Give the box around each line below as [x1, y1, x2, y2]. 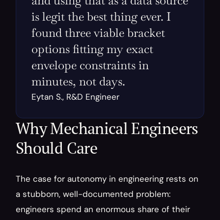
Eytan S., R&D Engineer [31, 91, 119, 102]
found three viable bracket [31, 25, 165, 40]
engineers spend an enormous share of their [16, 204, 190, 215]
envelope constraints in [31, 57, 149, 73]
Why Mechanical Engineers [16, 118, 198, 138]
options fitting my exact [31, 41, 153, 56]
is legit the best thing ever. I [31, 9, 171, 24]
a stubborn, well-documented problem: [16, 189, 170, 199]
